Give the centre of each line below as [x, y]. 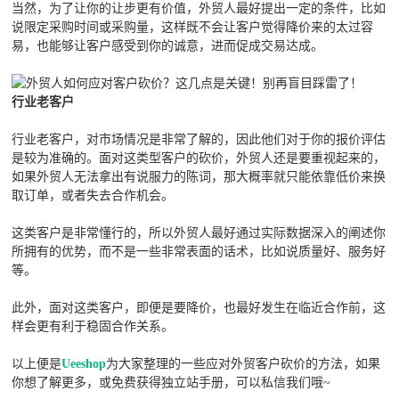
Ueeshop [84, 364]
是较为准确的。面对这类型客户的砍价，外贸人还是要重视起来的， [199, 159]
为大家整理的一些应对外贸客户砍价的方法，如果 [244, 364]
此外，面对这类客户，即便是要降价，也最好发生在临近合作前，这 [199, 308]
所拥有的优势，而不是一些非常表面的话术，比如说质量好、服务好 [199, 252]
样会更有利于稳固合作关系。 [93, 327]
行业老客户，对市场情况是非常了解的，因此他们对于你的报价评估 [199, 140]
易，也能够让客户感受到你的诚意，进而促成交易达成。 [168, 46]
